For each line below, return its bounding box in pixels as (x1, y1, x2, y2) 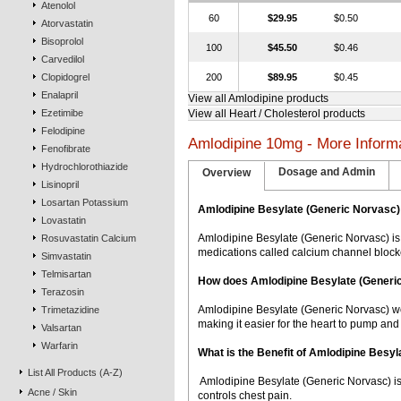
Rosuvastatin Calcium (41, 233, 136, 243)
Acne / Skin (28, 387, 77, 397)
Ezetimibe (41, 107, 83, 118)
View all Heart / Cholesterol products (188, 107, 365, 120)
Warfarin (41, 340, 78, 351)
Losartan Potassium (41, 197, 128, 208)
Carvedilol (41, 54, 84, 64)
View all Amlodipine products (188, 92, 328, 105)
